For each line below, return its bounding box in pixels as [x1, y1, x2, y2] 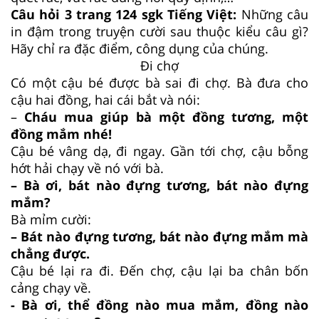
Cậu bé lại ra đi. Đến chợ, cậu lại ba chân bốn [11, 262, 308, 280]
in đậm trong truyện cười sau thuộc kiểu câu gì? [11, 23, 308, 41]
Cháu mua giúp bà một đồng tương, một [24, 108, 308, 126]
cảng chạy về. [11, 279, 91, 297]
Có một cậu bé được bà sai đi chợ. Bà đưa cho [11, 74, 308, 92]
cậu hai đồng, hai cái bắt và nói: [11, 91, 200, 109]
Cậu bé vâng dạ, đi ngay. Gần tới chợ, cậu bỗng [11, 142, 308, 160]
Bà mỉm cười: [11, 211, 91, 229]
